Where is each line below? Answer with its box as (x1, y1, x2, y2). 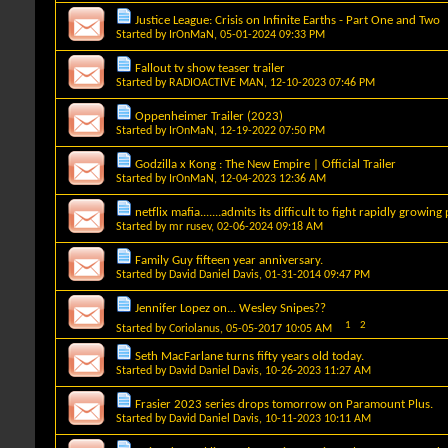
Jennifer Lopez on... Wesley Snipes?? (135, 301, 326, 315)
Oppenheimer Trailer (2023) (135, 109, 283, 123)
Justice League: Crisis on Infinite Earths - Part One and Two (135, 13, 440, 27)
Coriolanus (169, 322, 220, 335)
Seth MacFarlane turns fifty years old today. (135, 349, 364, 363)
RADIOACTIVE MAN (169, 76, 264, 89)
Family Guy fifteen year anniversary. (135, 253, 323, 267)
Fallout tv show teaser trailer (135, 61, 285, 75)
